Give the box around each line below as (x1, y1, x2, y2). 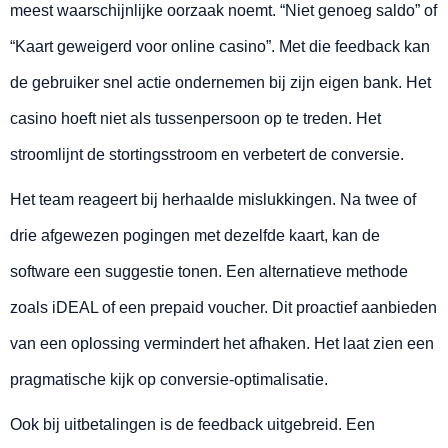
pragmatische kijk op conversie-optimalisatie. (10, 371, 328, 389)
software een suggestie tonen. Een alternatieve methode (10, 263, 408, 281)
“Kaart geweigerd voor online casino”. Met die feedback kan (10, 38, 430, 56)
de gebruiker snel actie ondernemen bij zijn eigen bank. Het (10, 74, 431, 92)
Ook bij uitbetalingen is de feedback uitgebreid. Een (10, 416, 375, 434)
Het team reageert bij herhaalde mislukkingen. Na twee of (10, 191, 416, 209)
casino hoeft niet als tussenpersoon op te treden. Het (10, 110, 381, 128)
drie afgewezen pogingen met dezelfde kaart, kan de (10, 227, 380, 245)
